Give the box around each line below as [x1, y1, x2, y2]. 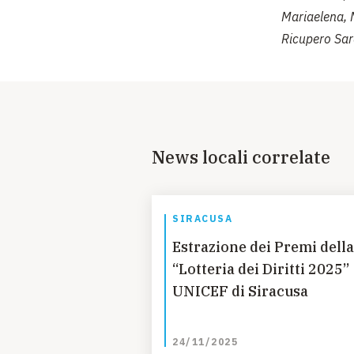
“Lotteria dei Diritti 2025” [172, 260, 349, 279]
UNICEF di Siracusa [172, 282, 308, 301]
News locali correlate [152, 145, 330, 169]
